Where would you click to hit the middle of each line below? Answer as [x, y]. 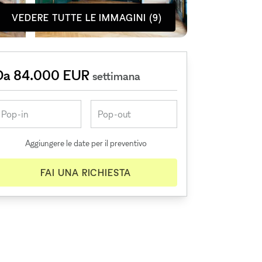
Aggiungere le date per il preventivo [86, 143]
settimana [117, 76]
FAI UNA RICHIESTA [86, 173]
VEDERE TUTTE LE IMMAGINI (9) [87, 18]
